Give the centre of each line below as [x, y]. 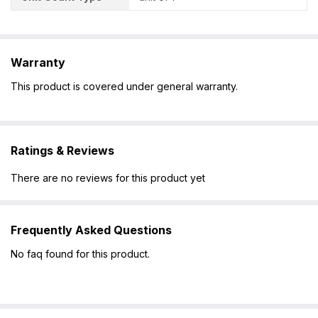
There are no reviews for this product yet [108, 178]
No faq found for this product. [80, 254]
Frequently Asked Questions [91, 230]
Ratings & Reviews [62, 150]
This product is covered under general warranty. [124, 86]
